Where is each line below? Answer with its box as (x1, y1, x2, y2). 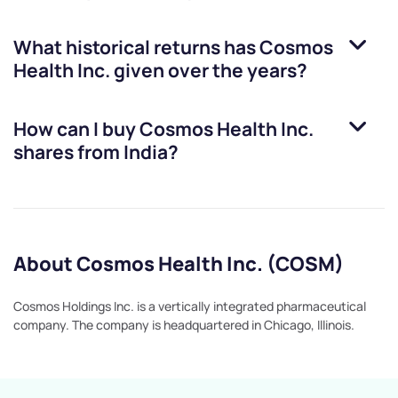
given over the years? (110, 58, 307, 84)
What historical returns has (13, 35, 259, 60)
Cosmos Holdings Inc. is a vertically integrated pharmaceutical (13, 298, 366, 315)
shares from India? (13, 139, 179, 165)
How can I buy (13, 116, 139, 142)
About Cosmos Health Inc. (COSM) (13, 251, 344, 278)
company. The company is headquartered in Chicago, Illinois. (13, 316, 354, 334)
